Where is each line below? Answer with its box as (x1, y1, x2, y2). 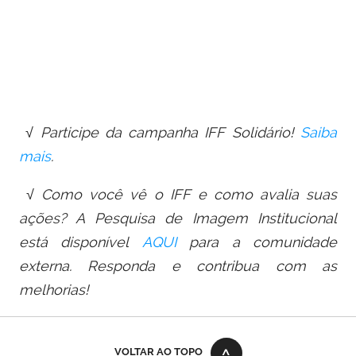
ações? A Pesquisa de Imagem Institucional (19, 210, 337, 227)
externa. (19, 257, 88, 275)
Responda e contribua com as (87, 257, 338, 275)
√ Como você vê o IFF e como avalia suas (19, 186, 337, 203)
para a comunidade (189, 234, 338, 251)
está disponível (19, 234, 142, 251)
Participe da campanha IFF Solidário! (40, 124, 301, 141)
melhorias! (19, 281, 89, 299)
